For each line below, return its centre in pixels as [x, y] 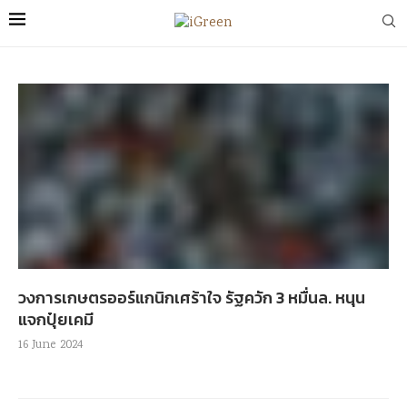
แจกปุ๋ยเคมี [56, 319]
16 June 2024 [50, 345]
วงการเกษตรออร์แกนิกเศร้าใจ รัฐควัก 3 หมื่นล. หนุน [192, 298]
